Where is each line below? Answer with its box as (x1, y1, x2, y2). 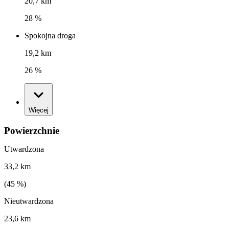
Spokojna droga (25, 31, 76, 40)
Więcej (29, 106, 49, 114)
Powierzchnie (4, 125, 59, 136)
